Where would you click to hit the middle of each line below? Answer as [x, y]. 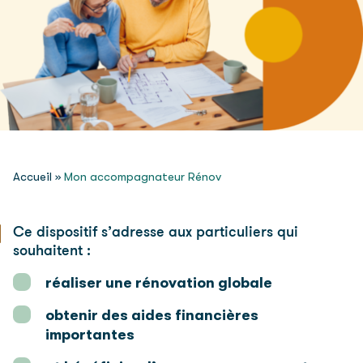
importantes [90, 334]
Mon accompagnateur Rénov [143, 177]
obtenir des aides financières [152, 315]
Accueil [32, 177]
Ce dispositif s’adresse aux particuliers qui [156, 233]
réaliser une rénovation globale [159, 282]
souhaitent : [52, 251]
